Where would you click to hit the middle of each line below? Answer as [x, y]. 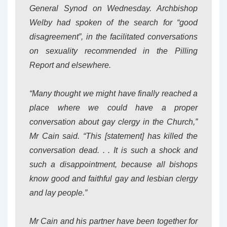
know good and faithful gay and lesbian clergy [113, 179]
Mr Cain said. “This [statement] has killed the [113, 136]
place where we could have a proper [113, 108]
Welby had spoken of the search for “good [113, 23]
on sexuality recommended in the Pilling [113, 51]
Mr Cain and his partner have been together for [113, 221]
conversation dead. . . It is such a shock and [113, 150]
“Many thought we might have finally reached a [113, 93]
